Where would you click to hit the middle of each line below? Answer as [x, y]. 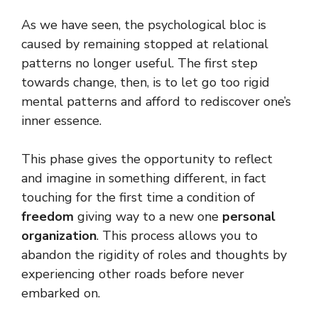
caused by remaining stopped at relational [145, 44]
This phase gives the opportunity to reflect [147, 159]
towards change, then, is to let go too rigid [146, 82]
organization [59, 235]
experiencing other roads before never [133, 274]
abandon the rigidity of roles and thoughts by [154, 254]
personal [249, 216]
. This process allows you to [177, 235]
